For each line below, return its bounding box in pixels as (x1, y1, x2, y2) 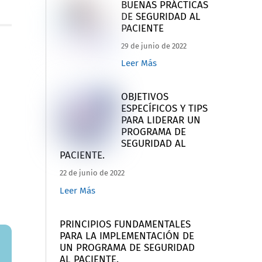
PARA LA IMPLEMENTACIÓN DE (59, 230, 194, 243)
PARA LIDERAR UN (120, 114, 201, 127)
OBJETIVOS (120, 91, 168, 104)
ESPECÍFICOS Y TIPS (120, 102, 208, 115)
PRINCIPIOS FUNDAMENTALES (59, 218, 191, 231)
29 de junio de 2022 (120, 41, 187, 50)
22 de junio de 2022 (59, 168, 125, 178)
